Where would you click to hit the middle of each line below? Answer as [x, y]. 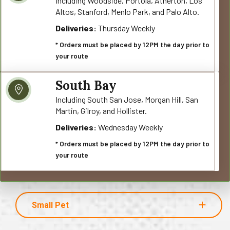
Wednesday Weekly [130, 127]
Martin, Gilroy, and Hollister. [101, 110]
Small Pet [50, 205]
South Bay [86, 85]
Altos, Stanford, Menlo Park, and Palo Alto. [128, 11]
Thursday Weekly [126, 28]
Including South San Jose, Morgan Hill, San [127, 99]
